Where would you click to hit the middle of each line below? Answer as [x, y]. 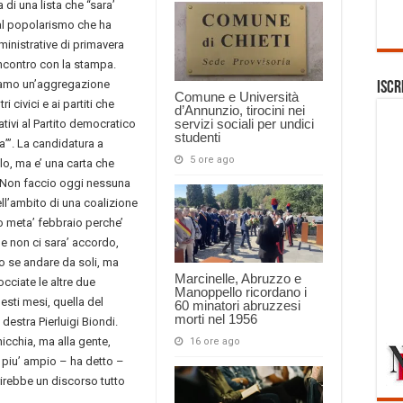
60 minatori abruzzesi [237, 306]
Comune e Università [237, 96]
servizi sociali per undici [244, 123]
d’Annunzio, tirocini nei [240, 110]
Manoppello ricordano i [241, 292]
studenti [197, 137]
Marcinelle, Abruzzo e [238, 279]
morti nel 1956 [216, 319]
